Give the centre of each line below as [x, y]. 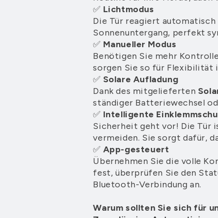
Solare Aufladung [141, 79]
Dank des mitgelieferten [145, 91]
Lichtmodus [128, 9]
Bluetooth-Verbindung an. [147, 184]
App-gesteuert [136, 149]
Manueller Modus [140, 44]
